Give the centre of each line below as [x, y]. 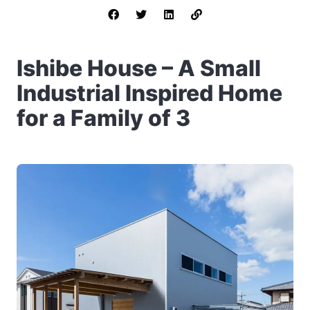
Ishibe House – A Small [139, 68]
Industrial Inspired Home [149, 93]
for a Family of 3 [103, 118]
